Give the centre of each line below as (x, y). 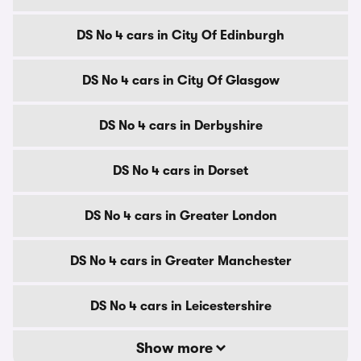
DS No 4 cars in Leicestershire (180, 306)
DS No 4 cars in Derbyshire (180, 126)
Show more (176, 348)
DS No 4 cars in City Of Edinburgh (180, 35)
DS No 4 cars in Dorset (180, 171)
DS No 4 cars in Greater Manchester (180, 261)
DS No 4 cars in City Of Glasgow (180, 81)
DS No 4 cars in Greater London (180, 216)
